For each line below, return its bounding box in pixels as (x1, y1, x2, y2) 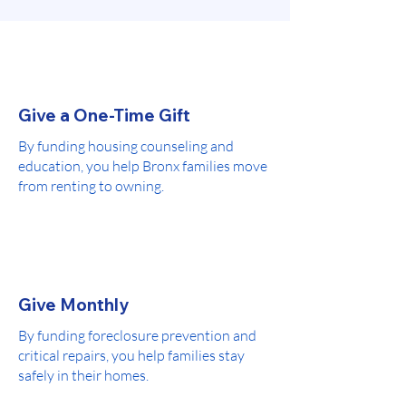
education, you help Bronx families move (18, 156, 267, 175)
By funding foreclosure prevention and (18, 325, 256, 344)
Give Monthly (18, 293, 129, 315)
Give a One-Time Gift (18, 103, 190, 126)
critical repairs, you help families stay (18, 345, 245, 364)
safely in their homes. (18, 365, 149, 384)
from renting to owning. (18, 176, 164, 195)
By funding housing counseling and (18, 136, 234, 155)
